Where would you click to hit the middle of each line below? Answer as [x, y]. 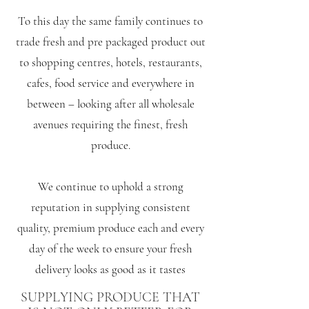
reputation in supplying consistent [110, 207]
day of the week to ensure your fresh [110, 249]
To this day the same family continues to [110, 21]
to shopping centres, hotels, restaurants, [110, 62]
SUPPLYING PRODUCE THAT [110, 297]
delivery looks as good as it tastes [110, 269]
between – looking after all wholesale [110, 104]
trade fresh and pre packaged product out [110, 42]
